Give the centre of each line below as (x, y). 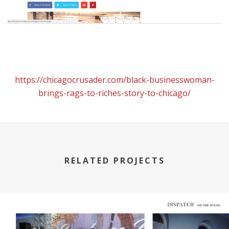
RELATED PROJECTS (114, 160)
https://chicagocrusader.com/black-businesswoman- (114, 79)
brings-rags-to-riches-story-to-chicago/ (114, 93)
